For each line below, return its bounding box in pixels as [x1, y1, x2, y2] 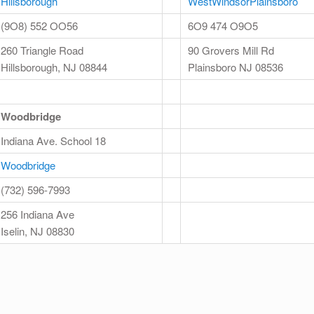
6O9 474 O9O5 [188, 18, 258, 34]
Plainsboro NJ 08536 [188, 60, 283, 75]
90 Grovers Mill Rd [188, 43, 274, 58]
